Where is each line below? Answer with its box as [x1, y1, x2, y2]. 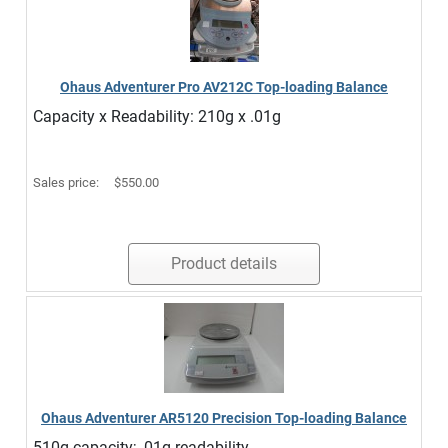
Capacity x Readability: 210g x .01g [33, 107, 281, 126]
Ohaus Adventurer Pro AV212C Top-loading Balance [60, 79, 388, 95]
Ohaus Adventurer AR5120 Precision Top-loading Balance [41, 410, 407, 426]
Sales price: [33, 175, 102, 190]
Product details [171, 254, 277, 273]
